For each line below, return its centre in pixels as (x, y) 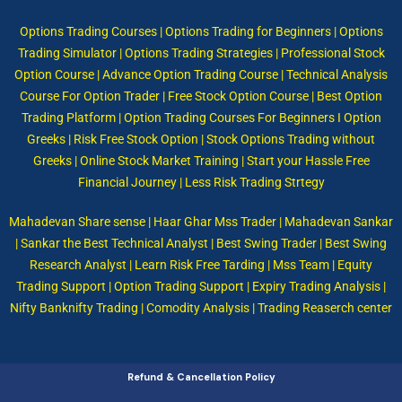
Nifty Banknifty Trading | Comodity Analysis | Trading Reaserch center (201, 307)
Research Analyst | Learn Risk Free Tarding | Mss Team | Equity (201, 264)
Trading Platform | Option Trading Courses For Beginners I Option (201, 117)
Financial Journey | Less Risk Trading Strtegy (201, 182)
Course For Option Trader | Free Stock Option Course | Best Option (201, 96)
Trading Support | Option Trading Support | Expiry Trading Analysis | (201, 286)
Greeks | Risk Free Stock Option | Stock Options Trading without (201, 139)
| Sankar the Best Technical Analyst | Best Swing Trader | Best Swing (201, 243)
